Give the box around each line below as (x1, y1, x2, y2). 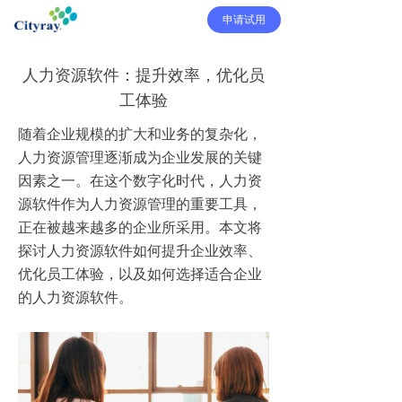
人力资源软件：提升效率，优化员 (22, 64, 265, 85)
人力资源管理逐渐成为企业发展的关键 (18, 147, 262, 167)
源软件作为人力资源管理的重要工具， (18, 194, 262, 214)
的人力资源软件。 (18, 287, 140, 307)
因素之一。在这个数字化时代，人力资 (18, 170, 262, 190)
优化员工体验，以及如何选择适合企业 (18, 264, 262, 284)
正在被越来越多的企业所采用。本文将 (18, 217, 262, 237)
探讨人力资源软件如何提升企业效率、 (18, 240, 262, 260)
